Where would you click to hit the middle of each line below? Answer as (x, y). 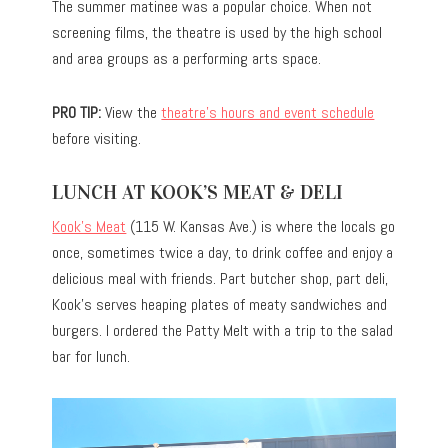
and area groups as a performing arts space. (187, 59)
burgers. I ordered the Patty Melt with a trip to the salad (223, 331)
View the (131, 113)
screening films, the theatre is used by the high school (217, 33)
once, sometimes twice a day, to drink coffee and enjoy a (223, 253)
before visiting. (97, 139)
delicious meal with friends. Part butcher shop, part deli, (220, 279)
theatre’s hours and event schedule (268, 113)
